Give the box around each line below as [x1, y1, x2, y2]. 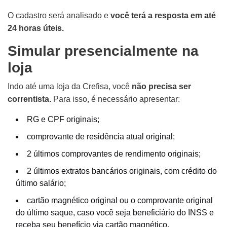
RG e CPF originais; [27, 115, 99, 124]
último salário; [16, 178, 66, 187]
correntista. [8, 94, 51, 103]
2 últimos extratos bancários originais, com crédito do [27, 166, 217, 175]
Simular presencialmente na [8, 43, 199, 59]
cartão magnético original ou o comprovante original [27, 196, 213, 205]
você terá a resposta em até [110, 11, 216, 20]
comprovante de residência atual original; [27, 132, 175, 141]
